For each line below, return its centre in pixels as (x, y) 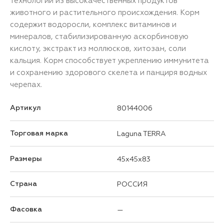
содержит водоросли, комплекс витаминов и (93, 24)
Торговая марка (39, 133)
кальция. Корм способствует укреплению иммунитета (109, 60)
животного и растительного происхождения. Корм (105, 12)
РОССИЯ (132, 184)
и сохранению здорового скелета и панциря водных (108, 72)
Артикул (25, 108)
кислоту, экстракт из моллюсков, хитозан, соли (98, 48)
